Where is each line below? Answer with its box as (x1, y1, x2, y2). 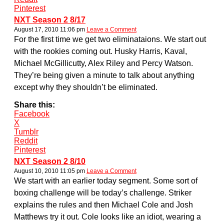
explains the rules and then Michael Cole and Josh (14, 200, 193, 209)
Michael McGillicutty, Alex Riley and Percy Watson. (14, 58, 193, 67)
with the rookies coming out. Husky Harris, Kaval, (14, 46, 187, 55)
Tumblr (14, 127, 38, 136)
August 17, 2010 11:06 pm (14, 25, 85, 33)
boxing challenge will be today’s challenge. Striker (14, 188, 191, 197)
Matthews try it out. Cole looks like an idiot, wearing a (14, 212, 201, 221)
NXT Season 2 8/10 (14, 156, 85, 165)
